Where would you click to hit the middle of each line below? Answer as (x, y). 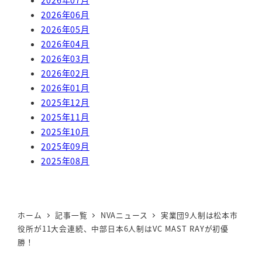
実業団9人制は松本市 (199, 215)
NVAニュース (124, 215)
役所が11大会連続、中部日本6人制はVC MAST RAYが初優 (123, 228)
